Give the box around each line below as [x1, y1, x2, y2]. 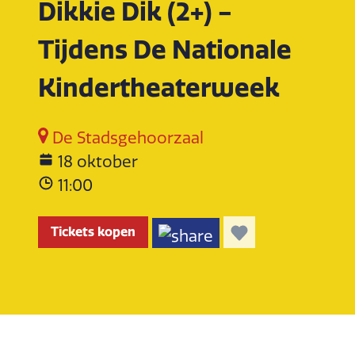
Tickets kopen [51, 224, 136, 239]
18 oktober [58, 152, 138, 171]
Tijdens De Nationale [38, 35, 292, 65]
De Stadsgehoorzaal [48, 128, 204, 147]
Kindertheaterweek [38, 73, 280, 103]
